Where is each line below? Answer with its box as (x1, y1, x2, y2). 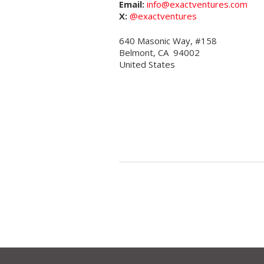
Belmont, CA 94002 (119, 47, 200, 58)
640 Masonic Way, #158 (119, 35, 217, 47)
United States (119, 58, 175, 70)
